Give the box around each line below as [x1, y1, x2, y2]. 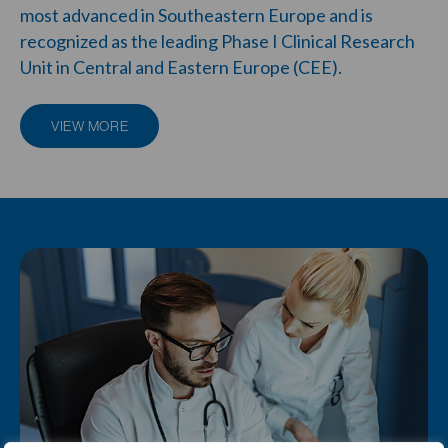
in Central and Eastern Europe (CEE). [53, 56, 342, 79]
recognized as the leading [20, 30, 221, 53]
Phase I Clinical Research [221, 30, 415, 53]
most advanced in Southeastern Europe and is [20, 4, 373, 27]
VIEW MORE [51, 118, 129, 135]
